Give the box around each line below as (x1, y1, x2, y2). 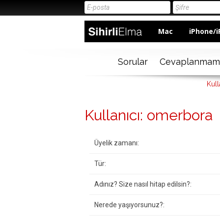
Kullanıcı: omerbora (84, 107, 213, 124)
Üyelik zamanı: (94, 139, 139, 147)
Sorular (117, 56, 148, 67)
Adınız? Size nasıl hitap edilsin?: (94, 180, 192, 189)
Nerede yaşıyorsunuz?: (94, 201, 165, 209)
